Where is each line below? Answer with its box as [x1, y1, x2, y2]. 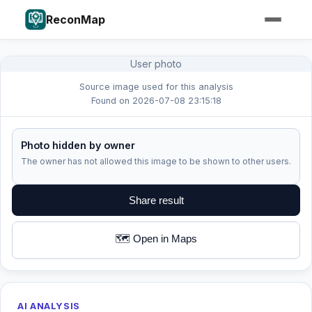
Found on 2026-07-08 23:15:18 [91, 95, 221, 106]
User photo [130, 58, 182, 70]
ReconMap [46, 12, 105, 26]
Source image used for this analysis [79, 81, 233, 92]
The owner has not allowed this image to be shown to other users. [21, 156, 291, 166]
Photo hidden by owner [21, 139, 135, 151]
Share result [128, 194, 184, 206]
